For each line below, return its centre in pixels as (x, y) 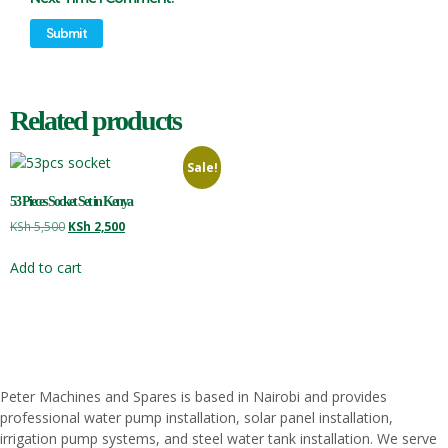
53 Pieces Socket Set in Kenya (71, 202)
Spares (157, 397)
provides (359, 397)
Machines (72, 397)
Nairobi (278, 397)
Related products (95, 121)
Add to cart (46, 268)
